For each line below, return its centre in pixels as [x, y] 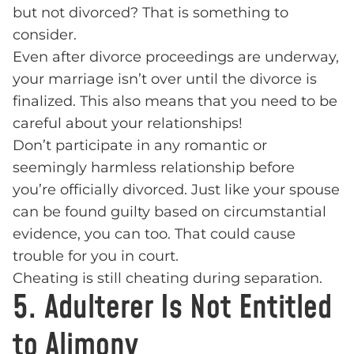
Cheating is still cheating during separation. [168, 279]
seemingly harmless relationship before [154, 168]
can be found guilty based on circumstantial [169, 212]
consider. [45, 35]
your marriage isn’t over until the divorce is [165, 79]
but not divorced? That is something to [151, 13]
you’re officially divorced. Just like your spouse [176, 190]
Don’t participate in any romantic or [140, 146]
